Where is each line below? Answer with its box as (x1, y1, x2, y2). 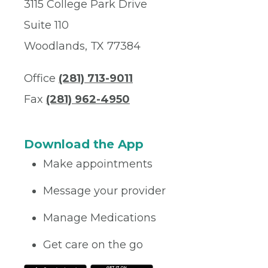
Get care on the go (43, 238, 143, 251)
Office (24, 72, 59, 85)
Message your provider (43, 184, 166, 197)
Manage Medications (43, 211, 156, 224)
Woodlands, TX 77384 (24, 39, 141, 53)
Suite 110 (24, 19, 69, 32)
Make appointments (43, 157, 153, 170)
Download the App (24, 137, 144, 151)
